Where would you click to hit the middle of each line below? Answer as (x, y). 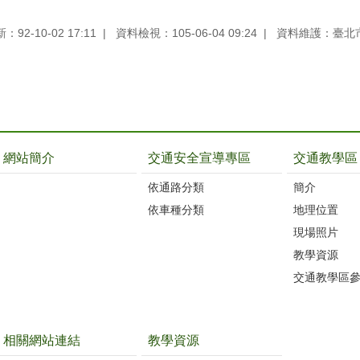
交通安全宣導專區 (200, 157)
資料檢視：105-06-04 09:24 (186, 33)
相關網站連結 (41, 340)
